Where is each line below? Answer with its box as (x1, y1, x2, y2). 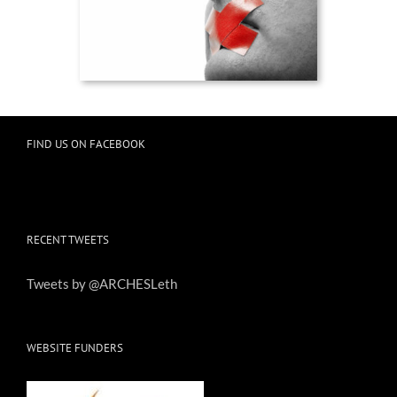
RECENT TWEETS (27, 231, 109, 247)
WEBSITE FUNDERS (27, 339, 123, 355)
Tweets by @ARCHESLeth (27, 275, 177, 292)
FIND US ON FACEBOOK (27, 136, 145, 152)
